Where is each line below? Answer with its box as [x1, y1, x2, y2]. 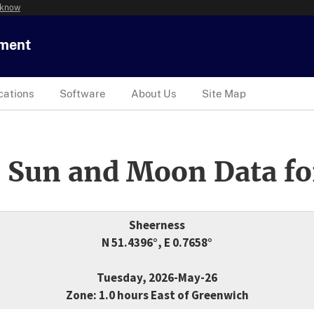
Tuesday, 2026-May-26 [97, 270, 217, 286]
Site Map [202, 87, 246, 100]
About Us [131, 87, 177, 100]
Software [60, 87, 106, 100]
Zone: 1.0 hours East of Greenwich [65, 287, 249, 303]
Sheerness [129, 217, 185, 233]
